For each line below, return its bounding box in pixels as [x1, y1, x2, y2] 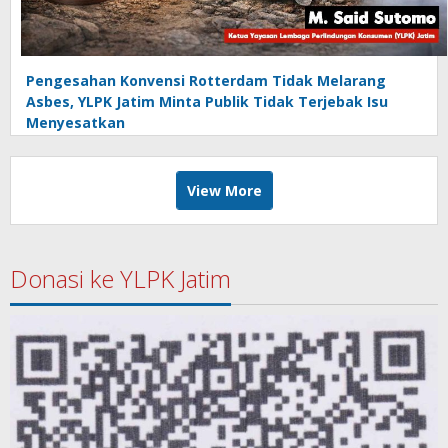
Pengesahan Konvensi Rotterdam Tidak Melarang [26, 71, 386, 91]
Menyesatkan [26, 113, 125, 133]
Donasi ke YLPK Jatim [10, 262, 231, 296]
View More [186, 181, 262, 201]
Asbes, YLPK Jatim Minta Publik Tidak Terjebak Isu [26, 92, 388, 112]
